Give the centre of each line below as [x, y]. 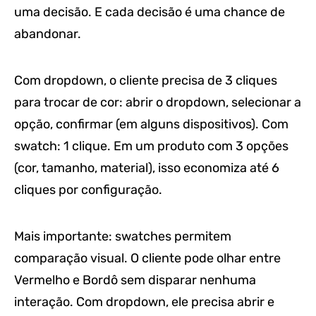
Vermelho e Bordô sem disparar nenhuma [135, 280]
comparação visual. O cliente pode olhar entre [147, 259]
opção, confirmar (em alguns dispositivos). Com [151, 124]
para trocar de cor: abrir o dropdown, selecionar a [158, 103]
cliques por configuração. [88, 190]
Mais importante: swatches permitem [123, 237]
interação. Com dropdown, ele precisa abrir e [144, 302]
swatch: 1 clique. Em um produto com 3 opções [151, 146]
